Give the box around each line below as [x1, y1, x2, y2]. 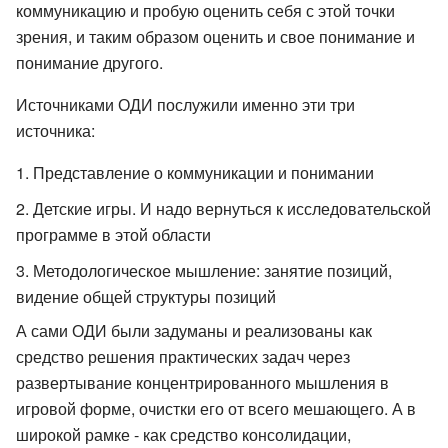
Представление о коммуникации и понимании [33, 160, 374, 184]
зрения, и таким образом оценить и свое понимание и [16, 24, 415, 48]
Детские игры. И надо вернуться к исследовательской [33, 196, 431, 220]
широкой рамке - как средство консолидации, [16, 422, 351, 446]
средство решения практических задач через [16, 344, 350, 368]
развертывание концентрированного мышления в [16, 370, 389, 394]
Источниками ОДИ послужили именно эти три [16, 92, 355, 116]
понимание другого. [16, 50, 163, 74]
